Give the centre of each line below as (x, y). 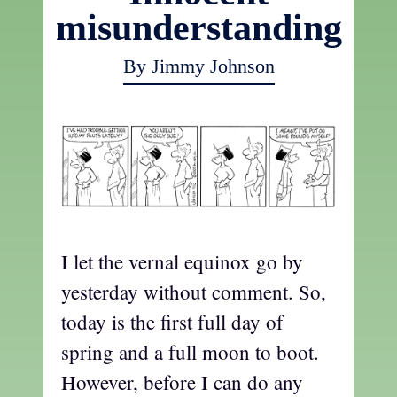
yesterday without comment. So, (194, 291)
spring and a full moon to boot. (190, 351)
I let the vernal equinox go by (182, 261)
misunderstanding (198, 27)
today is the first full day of (172, 321)
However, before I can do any (182, 381)
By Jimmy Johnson (198, 66)
